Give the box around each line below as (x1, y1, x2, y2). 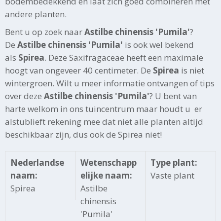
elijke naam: (80, 169, 132, 181)
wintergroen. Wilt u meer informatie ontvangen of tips (5, 77, 215, 89)
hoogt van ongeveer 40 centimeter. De (5, 64, 153, 76)
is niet (181, 64, 204, 76)
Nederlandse (10, 156, 64, 168)
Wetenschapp (80, 156, 137, 168)
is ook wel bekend (123, 38, 194, 50)
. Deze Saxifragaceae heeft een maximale (44, 51, 203, 63)
